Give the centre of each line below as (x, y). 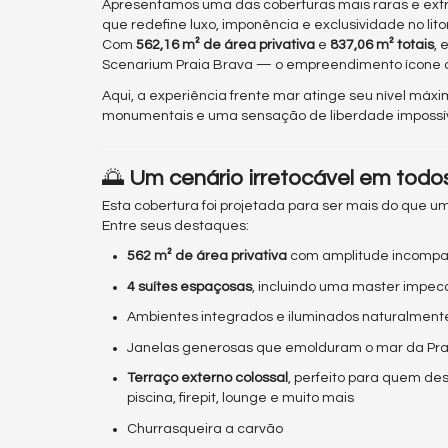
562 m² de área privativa (207, 256)
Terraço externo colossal (207, 378)
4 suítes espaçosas (189, 286)
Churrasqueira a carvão (205, 428)
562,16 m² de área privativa (225, 45)
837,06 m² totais (382, 45)
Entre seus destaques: (175, 225)
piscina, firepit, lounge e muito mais (240, 398)
